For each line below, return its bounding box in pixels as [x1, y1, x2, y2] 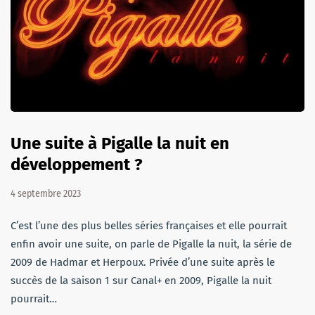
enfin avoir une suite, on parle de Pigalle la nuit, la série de [11, 237, 292, 250]
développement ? [11, 154, 143, 174]
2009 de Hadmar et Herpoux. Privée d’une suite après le [11, 255, 275, 269]
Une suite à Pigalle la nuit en [11, 133, 229, 153]
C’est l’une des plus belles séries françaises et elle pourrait [11, 219, 287, 232]
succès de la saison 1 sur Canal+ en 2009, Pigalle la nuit [11, 274, 271, 287]
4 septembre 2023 [11, 187, 81, 200]
